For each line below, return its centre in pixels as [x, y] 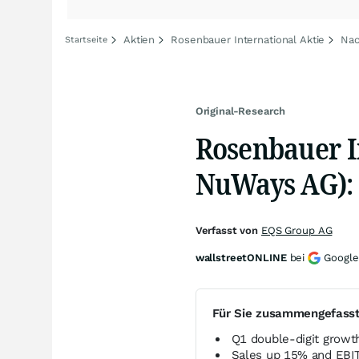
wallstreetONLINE [241, 258]
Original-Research [240, 111]
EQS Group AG [296, 230]
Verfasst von [228, 230]
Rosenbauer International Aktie [248, 40]
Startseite [86, 40]
